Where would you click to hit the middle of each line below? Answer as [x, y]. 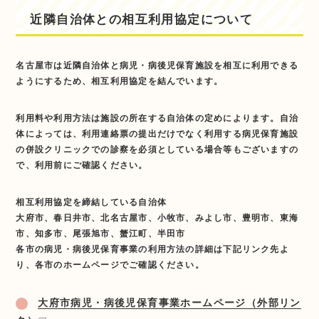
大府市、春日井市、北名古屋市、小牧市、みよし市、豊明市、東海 [157, 218]
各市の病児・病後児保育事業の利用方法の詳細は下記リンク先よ [152, 249]
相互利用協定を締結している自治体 [91, 202]
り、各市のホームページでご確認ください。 [110, 265]
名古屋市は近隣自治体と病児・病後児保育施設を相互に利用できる [157, 65]
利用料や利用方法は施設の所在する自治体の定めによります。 [148, 118]
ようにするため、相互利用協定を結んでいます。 [120, 81]
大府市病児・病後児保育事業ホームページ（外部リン [169, 302]
